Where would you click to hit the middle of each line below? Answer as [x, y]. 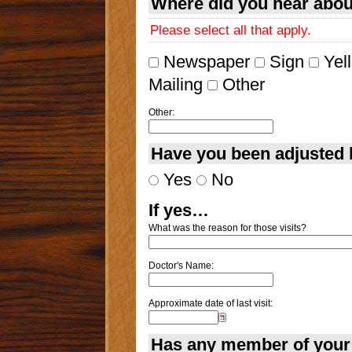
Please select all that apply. [230, 30]
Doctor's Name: [181, 265]
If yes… [178, 210]
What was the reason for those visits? [227, 227]
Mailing [175, 84]
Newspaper [204, 61]
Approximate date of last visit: [210, 303]
